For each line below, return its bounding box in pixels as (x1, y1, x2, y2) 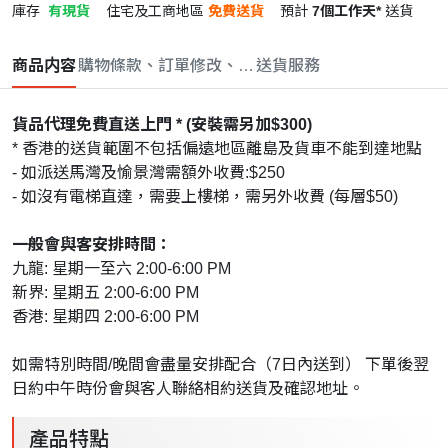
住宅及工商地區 (106, 3, 204, 20)
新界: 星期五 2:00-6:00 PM (12, 284, 199, 302)
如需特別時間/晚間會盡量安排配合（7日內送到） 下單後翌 (12, 356, 429, 374)
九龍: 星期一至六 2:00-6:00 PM (12, 260, 231, 278)
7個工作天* (312, 3, 381, 20)
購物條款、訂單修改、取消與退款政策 (78, 57, 350, 75)
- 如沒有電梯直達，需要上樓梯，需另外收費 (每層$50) (12, 188, 398, 206)
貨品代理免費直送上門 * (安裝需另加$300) (12, 116, 312, 134)
